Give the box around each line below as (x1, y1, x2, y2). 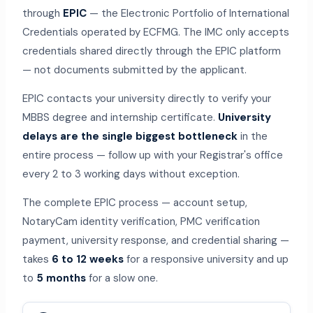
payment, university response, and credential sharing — (22, 233, 289, 248)
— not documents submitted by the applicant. (22, 63, 247, 78)
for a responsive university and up (123, 252, 289, 267)
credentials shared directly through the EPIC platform (22, 44, 281, 59)
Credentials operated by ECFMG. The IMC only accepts (22, 25, 289, 40)
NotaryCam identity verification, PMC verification (22, 214, 260, 229)
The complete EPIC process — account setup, (22, 196, 247, 210)
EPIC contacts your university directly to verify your (22, 92, 271, 106)
